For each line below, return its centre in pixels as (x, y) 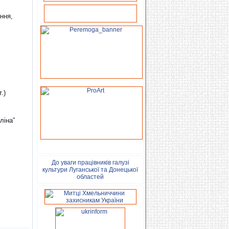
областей (90, 177)
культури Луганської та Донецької (90, 170)
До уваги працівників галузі (90, 163)
